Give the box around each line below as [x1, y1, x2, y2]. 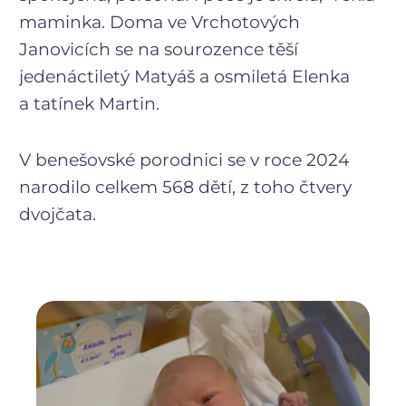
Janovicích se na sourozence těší [19, 38, 298, 60]
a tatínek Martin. [19, 92, 159, 114]
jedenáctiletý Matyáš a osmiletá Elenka [19, 65, 350, 87]
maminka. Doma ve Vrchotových [19, 11, 300, 33]
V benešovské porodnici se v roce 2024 [19, 149, 350, 170]
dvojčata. [19, 203, 110, 225]
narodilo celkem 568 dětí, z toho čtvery [19, 176, 352, 198]
